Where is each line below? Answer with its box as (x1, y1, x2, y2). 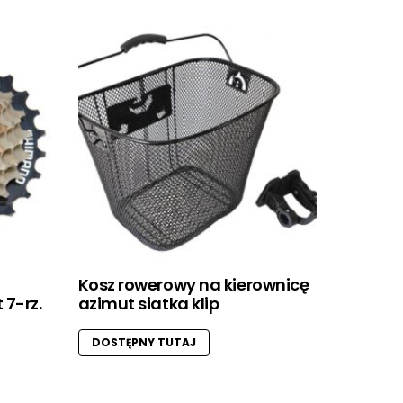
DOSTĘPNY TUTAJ (91, 335, 196, 351)
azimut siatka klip (77, 292, 219, 316)
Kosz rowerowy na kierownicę (77, 273, 309, 297)
